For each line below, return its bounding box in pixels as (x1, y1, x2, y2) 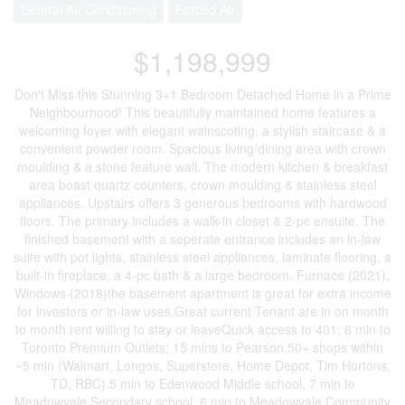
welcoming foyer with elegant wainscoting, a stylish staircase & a (19, 121, 386, 139)
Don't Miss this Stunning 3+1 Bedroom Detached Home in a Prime (14, 85, 391, 103)
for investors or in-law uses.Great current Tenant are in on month (16, 302, 389, 320)
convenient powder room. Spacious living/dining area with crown (19, 139, 386, 157)
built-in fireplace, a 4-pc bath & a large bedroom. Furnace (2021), (15, 266, 390, 284)
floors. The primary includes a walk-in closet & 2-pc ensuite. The (20, 212, 385, 230)
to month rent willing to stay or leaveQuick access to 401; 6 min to (14, 320, 391, 338)
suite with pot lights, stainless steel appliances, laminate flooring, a (14, 248, 391, 266)
